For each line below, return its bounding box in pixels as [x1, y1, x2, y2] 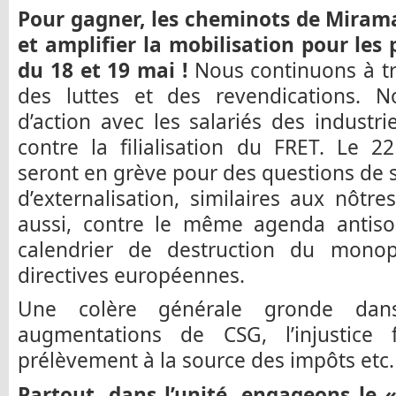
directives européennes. [18, 261, 245, 289]
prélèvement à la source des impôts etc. [18, 346, 394, 375]
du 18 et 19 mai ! [18, 56, 187, 84]
